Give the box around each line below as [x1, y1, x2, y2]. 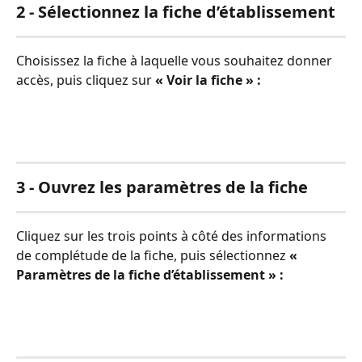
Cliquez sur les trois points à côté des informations [16, 226, 330, 245]
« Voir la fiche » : [155, 70, 261, 89]
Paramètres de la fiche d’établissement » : [16, 265, 284, 284]
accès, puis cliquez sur [16, 70, 155, 89]
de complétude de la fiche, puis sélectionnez [16, 246, 289, 264]
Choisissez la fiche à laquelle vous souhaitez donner [16, 51, 335, 69]
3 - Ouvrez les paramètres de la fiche [16, 175, 308, 198]
